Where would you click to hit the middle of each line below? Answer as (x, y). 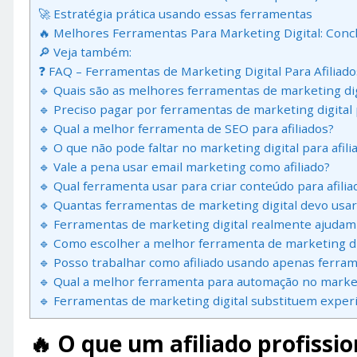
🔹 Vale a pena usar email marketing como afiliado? (184, 167)
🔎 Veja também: (85, 52)
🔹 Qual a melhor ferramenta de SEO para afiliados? (186, 129)
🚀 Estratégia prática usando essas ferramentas (175, 14)
